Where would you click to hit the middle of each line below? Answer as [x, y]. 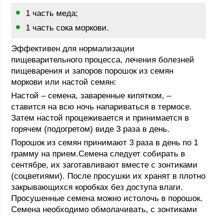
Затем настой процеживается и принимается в [100, 118]
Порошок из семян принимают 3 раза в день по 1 [105, 143]
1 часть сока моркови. [68, 28]
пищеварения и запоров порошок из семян [93, 71]
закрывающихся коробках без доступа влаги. [97, 187]
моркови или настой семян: [64, 82]
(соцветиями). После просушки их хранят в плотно [108, 176]
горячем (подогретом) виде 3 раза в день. [91, 129]
